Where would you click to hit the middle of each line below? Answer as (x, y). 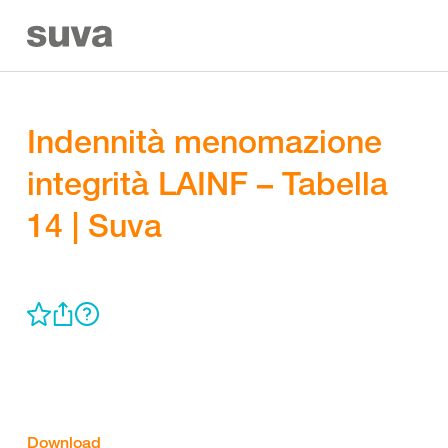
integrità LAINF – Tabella (207, 183)
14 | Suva (94, 225)
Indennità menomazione (204, 141)
